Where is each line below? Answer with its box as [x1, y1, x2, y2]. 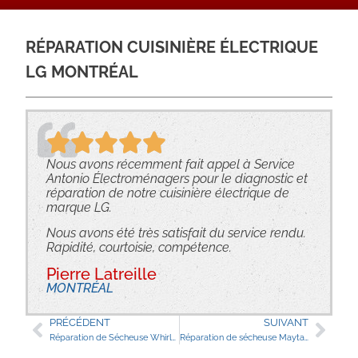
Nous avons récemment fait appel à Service [46, 156, 295, 172]
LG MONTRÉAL [26, 62, 139, 82]
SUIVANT [263, 316, 308, 328]
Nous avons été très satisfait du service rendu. [46, 225, 306, 241]
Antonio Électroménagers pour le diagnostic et [46, 170, 308, 186]
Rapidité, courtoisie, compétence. [46, 239, 232, 255]
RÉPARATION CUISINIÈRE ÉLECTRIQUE [26, 38, 319, 58]
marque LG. [46, 199, 112, 215]
